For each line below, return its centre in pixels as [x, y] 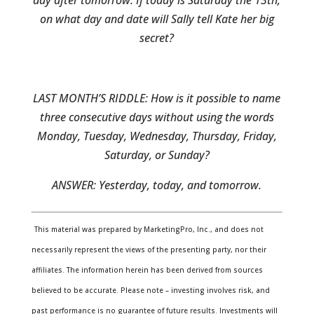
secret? [157, 38]
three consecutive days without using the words [157, 117]
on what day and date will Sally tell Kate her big [157, 19]
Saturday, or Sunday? [157, 155]
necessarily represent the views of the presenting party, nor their [149, 250]
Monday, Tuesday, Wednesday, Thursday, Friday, [157, 136]
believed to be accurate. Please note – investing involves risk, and [150, 290]
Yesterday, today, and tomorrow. [180, 185]
